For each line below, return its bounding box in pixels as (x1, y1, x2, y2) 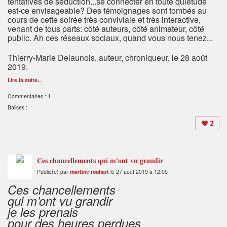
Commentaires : (8, 92, 48, 100)
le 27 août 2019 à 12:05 (109, 168, 168, 176)
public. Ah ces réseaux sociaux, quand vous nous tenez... (8, 32, 213, 44)
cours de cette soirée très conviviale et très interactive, (8, 14, 201, 26)
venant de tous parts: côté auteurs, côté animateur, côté (8, 23, 204, 35)
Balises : (8, 103, 27, 111)
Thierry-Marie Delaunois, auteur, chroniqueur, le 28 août (8, 52, 207, 64)
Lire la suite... (8, 76, 42, 84)
